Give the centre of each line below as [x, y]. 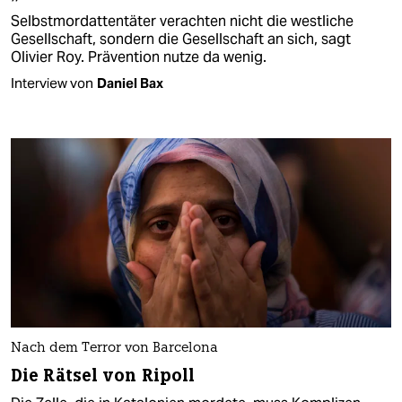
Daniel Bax [130, 83]
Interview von [52, 83]
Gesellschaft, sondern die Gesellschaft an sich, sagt [181, 39]
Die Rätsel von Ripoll [103, 376]
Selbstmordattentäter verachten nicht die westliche [182, 21]
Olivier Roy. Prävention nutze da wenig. [139, 57]
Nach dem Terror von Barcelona [114, 349]
